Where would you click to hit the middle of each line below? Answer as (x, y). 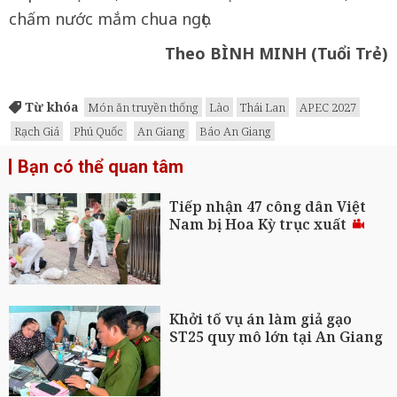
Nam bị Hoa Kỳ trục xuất (260, 224)
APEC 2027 (328, 107)
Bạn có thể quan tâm (101, 166)
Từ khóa (50, 106)
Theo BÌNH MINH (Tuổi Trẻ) (276, 53)
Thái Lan (263, 107)
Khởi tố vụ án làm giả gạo (261, 319)
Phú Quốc (98, 131)
